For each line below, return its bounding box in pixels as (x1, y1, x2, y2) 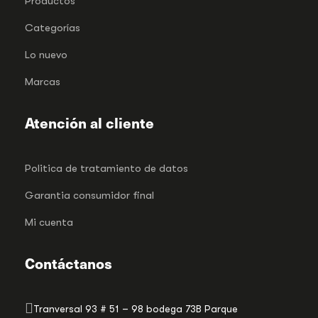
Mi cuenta (25, 215, 73, 229)
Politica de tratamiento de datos (25, 161, 188, 175)
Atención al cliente (25, 111, 154, 133)
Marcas (25, 75, 60, 88)
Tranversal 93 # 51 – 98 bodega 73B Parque (33, 302, 238, 314)
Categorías (25, 21, 80, 34)
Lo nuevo (25, 48, 67, 61)
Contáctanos (25, 252, 112, 274)
